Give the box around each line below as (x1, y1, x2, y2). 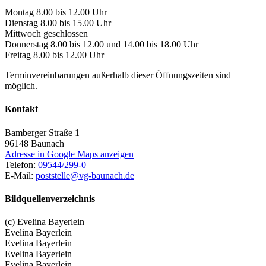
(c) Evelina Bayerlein (5, 217, 84, 227)
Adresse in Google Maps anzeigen (5, 148, 134, 159)
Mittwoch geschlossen (5, 28, 88, 39)
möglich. (5, 80, 37, 91)
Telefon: (5, 159, 38, 170)
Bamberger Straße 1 (5, 127, 80, 138)
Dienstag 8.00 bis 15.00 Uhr (5, 17, 111, 28)
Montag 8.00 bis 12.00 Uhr (5, 7, 107, 17)
